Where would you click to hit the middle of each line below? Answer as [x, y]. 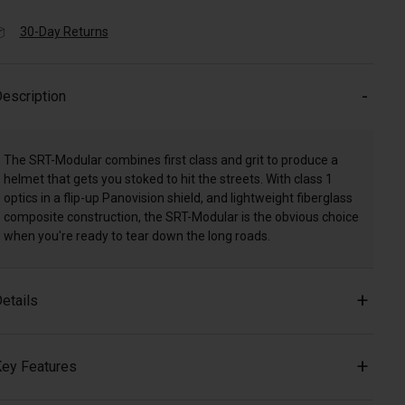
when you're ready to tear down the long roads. [137, 236]
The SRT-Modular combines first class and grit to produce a [170, 160]
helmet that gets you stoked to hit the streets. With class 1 [168, 179]
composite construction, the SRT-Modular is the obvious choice [181, 217]
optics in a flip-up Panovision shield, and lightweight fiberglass [178, 198]
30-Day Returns [64, 32]
